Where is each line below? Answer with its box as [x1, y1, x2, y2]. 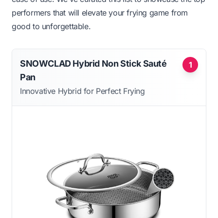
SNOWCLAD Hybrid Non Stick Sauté [20, 58, 167, 69]
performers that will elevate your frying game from [12, 8, 188, 18]
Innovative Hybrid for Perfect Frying [20, 86, 145, 96]
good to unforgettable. [12, 21, 91, 32]
